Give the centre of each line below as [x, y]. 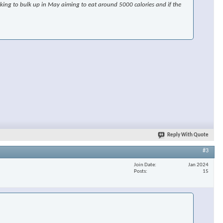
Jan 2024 [198, 165]
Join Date [144, 165]
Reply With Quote [188, 135]
